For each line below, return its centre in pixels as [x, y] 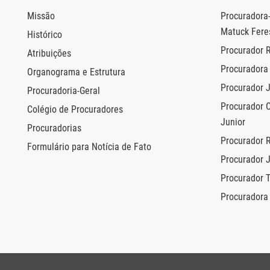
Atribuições [49, 54]
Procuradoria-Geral [64, 91]
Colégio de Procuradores [75, 110]
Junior [233, 122]
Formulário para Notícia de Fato [89, 147]
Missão [41, 16]
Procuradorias [54, 128]
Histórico [45, 35]
